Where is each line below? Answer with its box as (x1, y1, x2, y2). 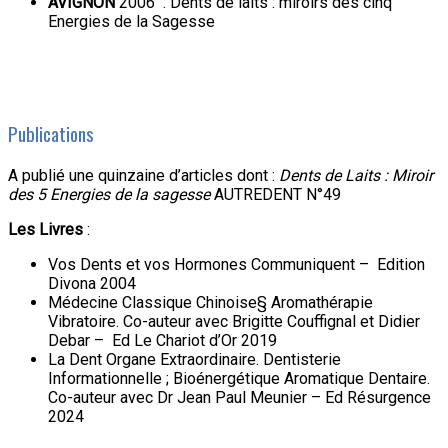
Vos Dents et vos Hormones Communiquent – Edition (48, 254, 425, 274)
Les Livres (8, 219, 83, 239)
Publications (8, 120, 94, 147)
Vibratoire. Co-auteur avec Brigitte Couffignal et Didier (48, 311, 420, 331)
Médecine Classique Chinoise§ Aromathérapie (48, 292, 373, 312)
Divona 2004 (48, 273, 136, 293)
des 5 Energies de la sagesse (8, 184, 214, 204)
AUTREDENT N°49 (214, 184, 341, 204)
